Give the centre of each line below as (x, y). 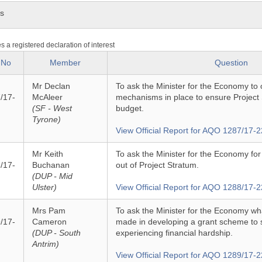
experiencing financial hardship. (174, 233)
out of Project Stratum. (157, 165)
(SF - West (52, 108)
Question (232, 63)
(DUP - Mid (52, 176)
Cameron (49, 222)
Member (65, 63)
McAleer (47, 97)
